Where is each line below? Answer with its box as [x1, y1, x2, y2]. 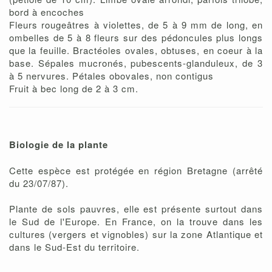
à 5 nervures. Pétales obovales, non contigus [9, 69, 214, 83]
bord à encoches [9, 5, 84, 19]
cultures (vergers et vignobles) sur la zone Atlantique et [9, 228, 263, 241]
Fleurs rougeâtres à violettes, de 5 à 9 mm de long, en [9, 18, 263, 32]
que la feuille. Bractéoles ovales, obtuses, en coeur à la [9, 44, 263, 57]
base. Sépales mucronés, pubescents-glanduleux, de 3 [9, 56, 263, 70]
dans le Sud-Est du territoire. [9, 240, 140, 254]
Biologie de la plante [9, 138, 108, 152]
